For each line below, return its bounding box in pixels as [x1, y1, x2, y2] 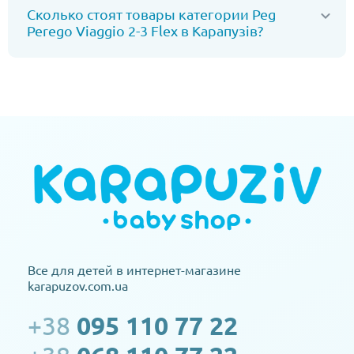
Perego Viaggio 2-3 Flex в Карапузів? [27, 22, 263, 39]
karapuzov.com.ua [28, 277, 128, 294]
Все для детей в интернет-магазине [28, 262, 241, 278]
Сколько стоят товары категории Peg [27, 6, 276, 22]
